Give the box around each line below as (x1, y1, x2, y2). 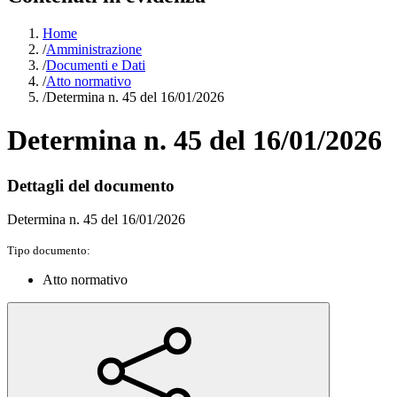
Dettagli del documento (7, 175, 175, 195)
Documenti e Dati (46, 57, 145, 73)
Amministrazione (46, 41, 142, 57)
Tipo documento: (7, 244, 90, 258)
